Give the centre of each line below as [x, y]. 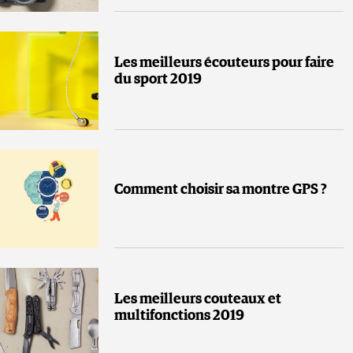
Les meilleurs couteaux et [198, 300]
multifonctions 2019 [179, 316]
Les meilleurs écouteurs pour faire [224, 63]
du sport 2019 [158, 80]
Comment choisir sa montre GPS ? [221, 190]
